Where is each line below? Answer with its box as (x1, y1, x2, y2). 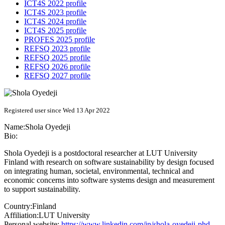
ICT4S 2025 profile (24, 26, 86, 35)
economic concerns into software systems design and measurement (4, 176, 214, 185)
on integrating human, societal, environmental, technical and (4, 167, 194, 176)
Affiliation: (4, 211, 39, 220)
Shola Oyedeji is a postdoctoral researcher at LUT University (4, 149, 197, 158)
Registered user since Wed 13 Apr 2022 (4, 106, 110, 115)
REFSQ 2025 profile (24, 53, 90, 62)
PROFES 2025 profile (24, 35, 95, 44)
